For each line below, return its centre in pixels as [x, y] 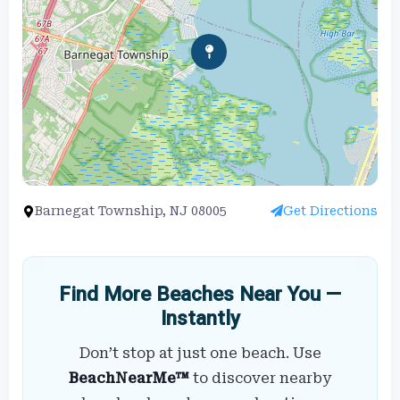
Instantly [200, 317]
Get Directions [330, 210]
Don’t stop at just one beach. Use [200, 353]
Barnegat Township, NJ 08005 [131, 210]
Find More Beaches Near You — [200, 293]
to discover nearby [260, 378]
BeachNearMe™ [129, 378]
